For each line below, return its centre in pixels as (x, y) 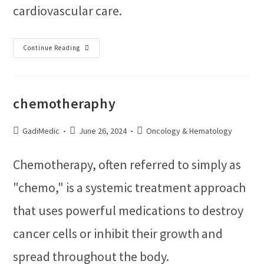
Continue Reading (52, 48)
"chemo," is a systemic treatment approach (130, 187)
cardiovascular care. (68, 11)
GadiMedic (41, 131)
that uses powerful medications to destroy (128, 210)
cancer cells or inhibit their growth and (118, 233)
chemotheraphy (65, 103)
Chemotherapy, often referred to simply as (127, 164)
